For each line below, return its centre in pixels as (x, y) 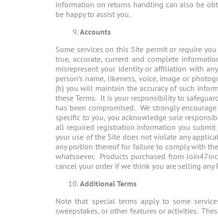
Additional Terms (108, 184)
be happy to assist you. (93, 14)
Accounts (95, 32)
